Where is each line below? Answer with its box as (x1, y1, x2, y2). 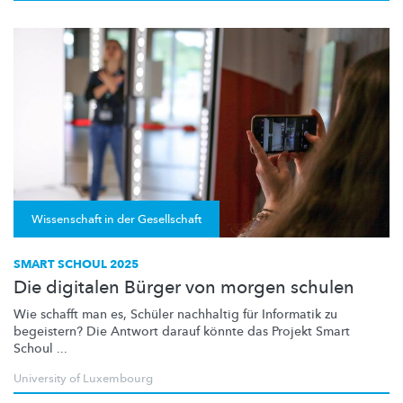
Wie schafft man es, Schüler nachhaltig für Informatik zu (13, 306, 337, 324)
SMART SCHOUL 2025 (13, 256, 139, 273)
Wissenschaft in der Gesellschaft (31, 211, 201, 228)
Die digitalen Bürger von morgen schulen (13, 275, 354, 300)
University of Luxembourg (13, 371, 153, 388)
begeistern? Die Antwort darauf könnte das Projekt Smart (13, 323, 350, 341)
